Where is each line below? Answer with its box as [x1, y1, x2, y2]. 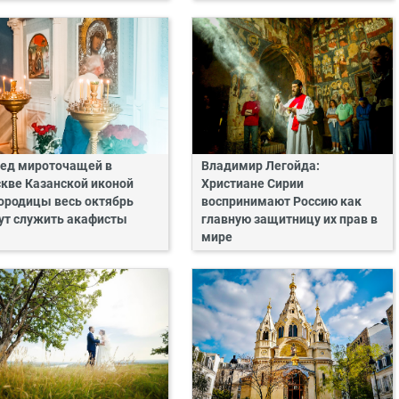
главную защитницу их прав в [200, 212, 378, 228]
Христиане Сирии [200, 176, 304, 192]
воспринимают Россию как [200, 194, 362, 210]
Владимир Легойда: [200, 159, 320, 175]
